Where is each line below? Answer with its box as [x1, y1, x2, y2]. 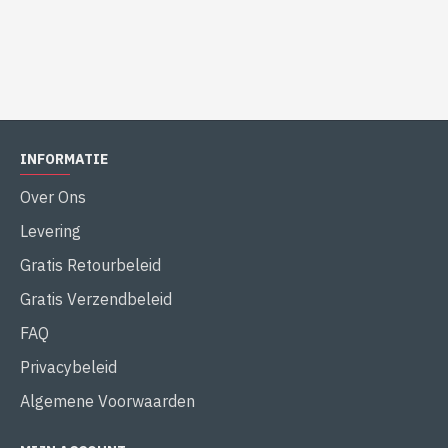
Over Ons [20, 187, 86, 207]
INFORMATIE [20, 150, 108, 168]
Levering [20, 221, 81, 241]
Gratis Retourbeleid [20, 255, 161, 275]
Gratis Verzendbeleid [20, 289, 172, 309]
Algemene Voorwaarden [20, 391, 195, 411]
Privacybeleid [20, 357, 117, 377]
